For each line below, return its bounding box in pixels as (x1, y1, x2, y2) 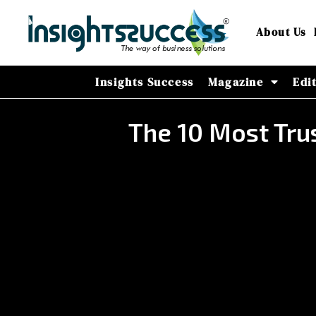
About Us (255, 25, 307, 40)
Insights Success (95, 73, 194, 90)
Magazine (207, 73, 264, 90)
